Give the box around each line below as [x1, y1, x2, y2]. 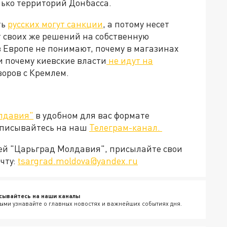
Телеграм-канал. [89, 122, 162, 133]
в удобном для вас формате [33, 109, 149, 121]
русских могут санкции [8, 18, 103, 29]
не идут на [106, 55, 153, 66]
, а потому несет [103, 18, 169, 29]
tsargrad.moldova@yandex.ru [18, 155, 138, 166]
